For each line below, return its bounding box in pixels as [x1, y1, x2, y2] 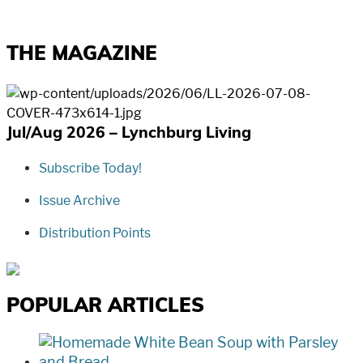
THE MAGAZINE [6, 45, 157, 66]
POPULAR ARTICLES [6, 297, 204, 318]
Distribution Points [39, 225, 151, 241]
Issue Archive [39, 193, 120, 209]
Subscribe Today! [39, 160, 142, 177]
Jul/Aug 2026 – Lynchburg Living [6, 126, 251, 143]
